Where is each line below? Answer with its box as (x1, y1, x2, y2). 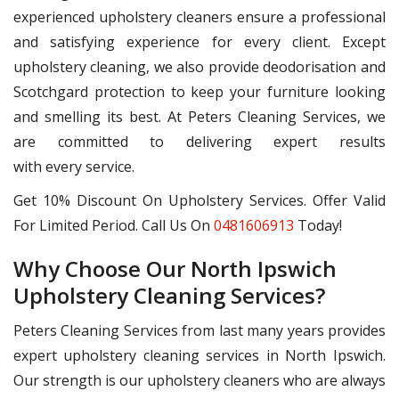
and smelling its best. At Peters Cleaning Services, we (13, 107, 386, 127)
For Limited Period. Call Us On (13, 216, 214, 236)
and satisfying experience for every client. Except (13, 32, 386, 53)
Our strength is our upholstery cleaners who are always (13, 370, 386, 391)
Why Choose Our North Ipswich (13, 254, 337, 284)
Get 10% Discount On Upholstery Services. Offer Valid (13, 191, 386, 211)
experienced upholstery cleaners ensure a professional (13, 7, 386, 28)
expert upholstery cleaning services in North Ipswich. (13, 346, 386, 366)
